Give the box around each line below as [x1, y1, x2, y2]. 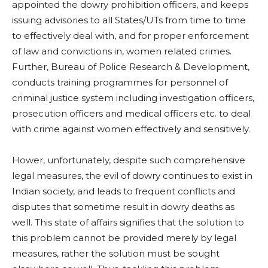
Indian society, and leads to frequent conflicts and [12, 185, 235, 197]
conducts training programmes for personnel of [12, 77, 228, 89]
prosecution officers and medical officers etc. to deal [12, 108, 251, 120]
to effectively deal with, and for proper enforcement [12, 30, 249, 42]
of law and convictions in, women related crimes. [12, 45, 232, 57]
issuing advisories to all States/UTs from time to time [12, 14, 246, 26]
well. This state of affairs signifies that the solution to [12, 217, 244, 229]
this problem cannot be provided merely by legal [12, 232, 236, 244]
